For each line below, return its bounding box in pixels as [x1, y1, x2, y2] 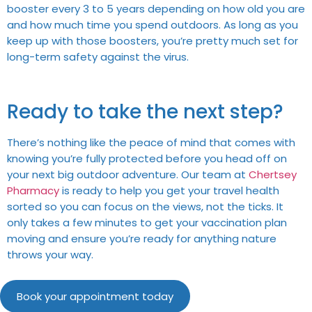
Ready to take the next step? [7, 98, 283, 126]
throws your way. [7, 247, 93, 263]
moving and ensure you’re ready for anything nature [7, 231, 276, 247]
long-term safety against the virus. [7, 49, 189, 64]
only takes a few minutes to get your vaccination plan [7, 215, 287, 231]
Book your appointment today [17, 288, 173, 304]
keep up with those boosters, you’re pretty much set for [7, 33, 298, 48]
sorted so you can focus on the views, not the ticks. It [7, 199, 283, 214]
